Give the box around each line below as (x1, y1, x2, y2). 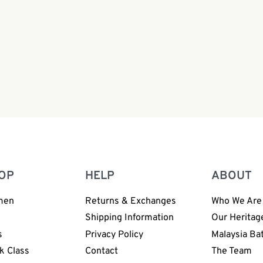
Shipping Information (85, 212, 174, 224)
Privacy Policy (85, 228, 143, 241)
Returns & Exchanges (85, 195, 176, 207)
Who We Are (211, 195, 262, 207)
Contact (85, 245, 118, 258)
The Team (211, 245, 252, 258)
